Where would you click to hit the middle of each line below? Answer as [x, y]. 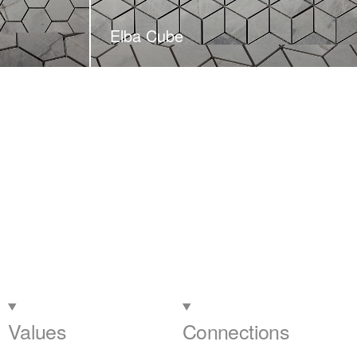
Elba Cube [146, 36]
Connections [236, 330]
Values [37, 330]
